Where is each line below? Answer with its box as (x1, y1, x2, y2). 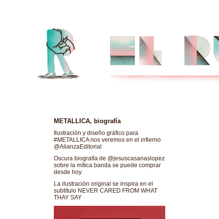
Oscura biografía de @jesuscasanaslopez (54, 155, 165, 162)
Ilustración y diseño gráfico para (54, 130, 138, 136)
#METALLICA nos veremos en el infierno (54, 136, 161, 143)
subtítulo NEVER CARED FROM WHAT (54, 187, 157, 194)
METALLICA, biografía (54, 117, 121, 125)
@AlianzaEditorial (54, 143, 102, 150)
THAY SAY (54, 194, 82, 201)
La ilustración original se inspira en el (54, 180, 153, 187)
